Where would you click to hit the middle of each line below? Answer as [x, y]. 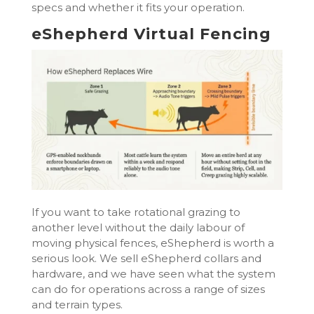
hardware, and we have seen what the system [153, 273]
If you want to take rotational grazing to [136, 212]
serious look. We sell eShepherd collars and [146, 258]
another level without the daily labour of [138, 227]
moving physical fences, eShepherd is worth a [152, 243]
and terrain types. [77, 304]
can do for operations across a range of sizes [148, 289]
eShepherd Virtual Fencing [151, 34]
